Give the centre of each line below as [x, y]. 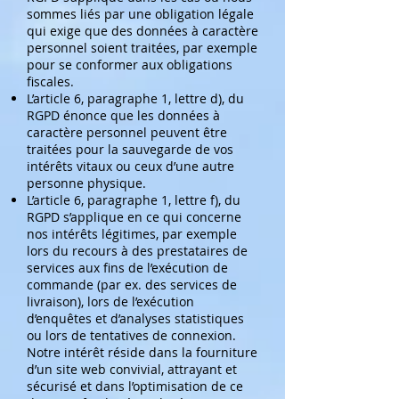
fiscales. [50, 81]
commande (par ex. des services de [132, 285]
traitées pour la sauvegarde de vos [130, 149]
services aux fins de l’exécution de [127, 268]
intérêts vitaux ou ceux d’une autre [130, 166]
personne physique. [86, 183]
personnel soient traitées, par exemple [142, 48]
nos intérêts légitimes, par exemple [132, 234]
